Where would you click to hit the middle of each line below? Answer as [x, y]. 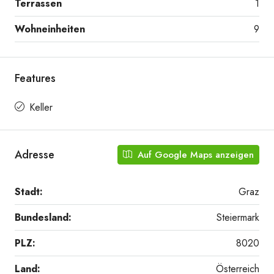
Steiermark [238, 217]
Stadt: [29, 192]
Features [35, 78]
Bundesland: [43, 217]
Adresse [35, 154]
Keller [41, 107]
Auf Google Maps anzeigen [194, 155]
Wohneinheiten [50, 29]
